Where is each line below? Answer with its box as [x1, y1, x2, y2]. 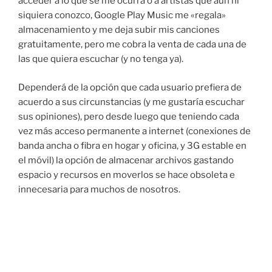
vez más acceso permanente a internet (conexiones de [18, 125, 251, 137]
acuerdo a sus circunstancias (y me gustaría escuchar [18, 96, 245, 107]
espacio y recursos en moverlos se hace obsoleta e [18, 169, 235, 180]
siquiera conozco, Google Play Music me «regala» [18, 10, 226, 21]
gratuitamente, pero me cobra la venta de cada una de [18, 39, 246, 50]
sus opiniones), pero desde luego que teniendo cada [18, 110, 239, 122]
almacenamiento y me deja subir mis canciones [18, 24, 220, 36]
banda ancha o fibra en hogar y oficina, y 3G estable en [18, 140, 246, 151]
